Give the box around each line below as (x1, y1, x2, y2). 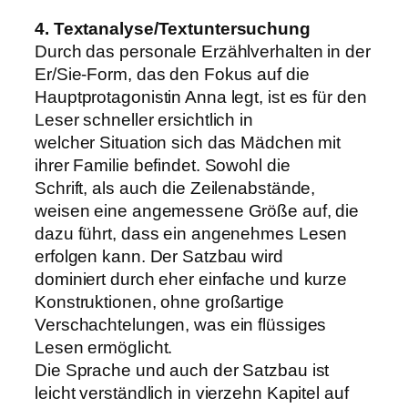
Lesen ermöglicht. (35, 337, 173, 357)
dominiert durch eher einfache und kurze (35, 269, 348, 289)
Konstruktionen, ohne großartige (35, 291, 284, 311)
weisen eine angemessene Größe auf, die (35, 200, 360, 220)
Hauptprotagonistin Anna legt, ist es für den (35, 87, 367, 107)
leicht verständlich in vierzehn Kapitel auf (35, 382, 349, 403)
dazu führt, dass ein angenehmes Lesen (35, 223, 348, 243)
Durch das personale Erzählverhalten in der (35, 41, 371, 61)
